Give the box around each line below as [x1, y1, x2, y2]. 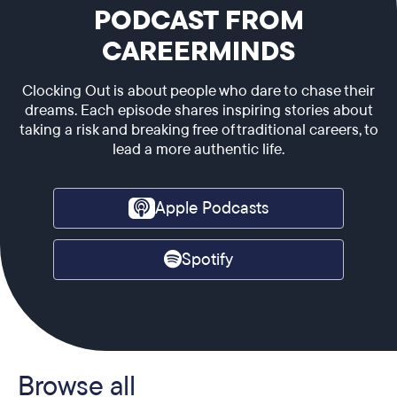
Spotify [182, 247, 233, 271]
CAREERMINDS [102, 33, 295, 70]
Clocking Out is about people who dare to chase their [22, 80, 375, 101]
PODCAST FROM [93, 2, 304, 39]
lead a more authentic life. [113, 138, 284, 160]
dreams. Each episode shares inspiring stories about [24, 99, 373, 121]
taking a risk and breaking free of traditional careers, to [19, 119, 378, 140]
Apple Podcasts [155, 196, 269, 220]
